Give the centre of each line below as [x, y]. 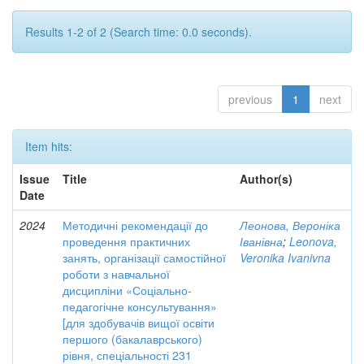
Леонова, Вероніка [290, 225]
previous [250, 99]
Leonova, [313, 241]
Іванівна [261, 241]
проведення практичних [126, 241]
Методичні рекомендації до [135, 225]
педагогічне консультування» [140, 306]
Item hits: [49, 146]
